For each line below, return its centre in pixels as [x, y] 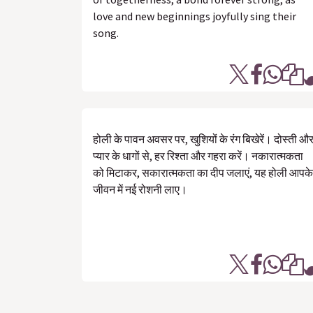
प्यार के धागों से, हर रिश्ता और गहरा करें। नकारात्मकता [198, 156]
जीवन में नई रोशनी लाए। [140, 189]
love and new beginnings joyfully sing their [195, 16]
